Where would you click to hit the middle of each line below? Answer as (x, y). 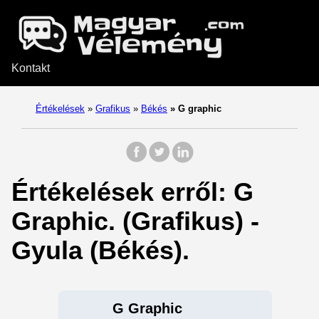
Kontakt (31, 68)
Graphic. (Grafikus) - (135, 221)
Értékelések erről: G (132, 192)
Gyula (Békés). (100, 250)
